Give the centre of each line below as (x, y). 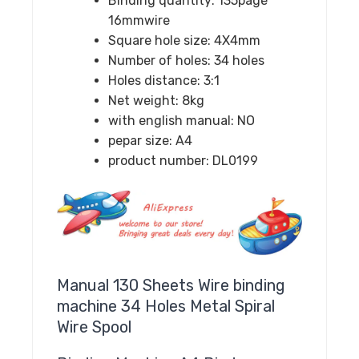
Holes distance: (156, 80)
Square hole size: (161, 40)
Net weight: (145, 100)
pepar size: (142, 140)
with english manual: (173, 120)
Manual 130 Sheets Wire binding (171, 286)
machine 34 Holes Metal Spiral (166, 307)
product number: (160, 160)
